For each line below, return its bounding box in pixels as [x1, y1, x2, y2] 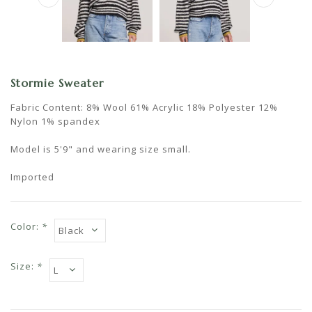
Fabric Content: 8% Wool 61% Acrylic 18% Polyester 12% [10, 101, 278, 114]
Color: [10, 220, 42, 233]
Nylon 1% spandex [10, 115, 100, 128]
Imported [10, 171, 54, 184]
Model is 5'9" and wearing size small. [10, 143, 191, 156]
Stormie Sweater [10, 76, 104, 91]
